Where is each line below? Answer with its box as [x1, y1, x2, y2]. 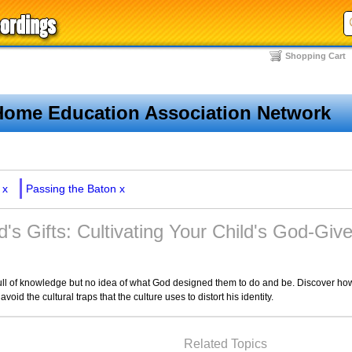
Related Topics [184, 337, 267, 350]
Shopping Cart [285, 51, 346, 60]
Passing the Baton [26, 182, 116, 195]
